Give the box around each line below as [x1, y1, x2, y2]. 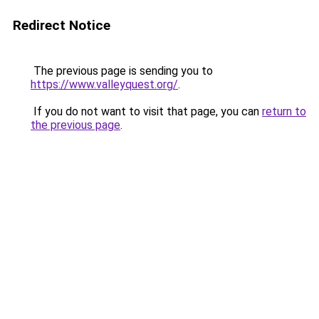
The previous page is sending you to [31, 64, 213, 78]
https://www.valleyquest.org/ [31, 78, 178, 91]
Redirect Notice [13, 17, 110, 33]
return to [262, 105, 306, 118]
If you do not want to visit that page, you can [31, 105, 262, 118]
